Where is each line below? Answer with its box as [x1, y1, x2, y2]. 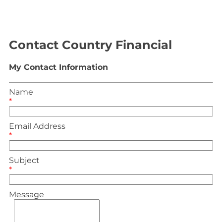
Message [9, 190, 44, 200]
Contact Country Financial [9, 37, 172, 52]
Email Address [9, 121, 65, 131]
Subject [9, 156, 40, 166]
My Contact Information [9, 62, 108, 72]
